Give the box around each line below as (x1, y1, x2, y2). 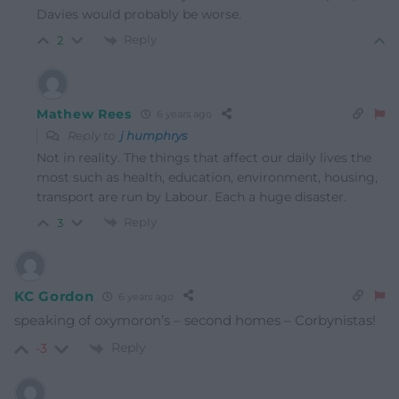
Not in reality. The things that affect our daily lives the (37, 149, 371, 166)
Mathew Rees (37, 105, 132, 122)
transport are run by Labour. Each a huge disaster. (37, 188, 346, 205)
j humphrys (120, 127, 187, 142)
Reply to (65, 127, 120, 142)
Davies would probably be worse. (37, 6, 241, 23)
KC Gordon (14, 287, 94, 305)
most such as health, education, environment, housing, (37, 168, 378, 185)
